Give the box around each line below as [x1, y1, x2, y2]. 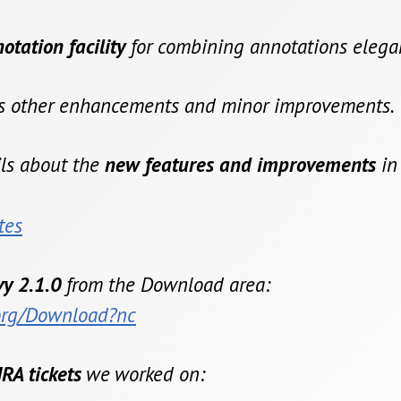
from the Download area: [61, 271, 270, 298]
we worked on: [81, 361, 205, 388]
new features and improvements [105, 151, 376, 178]
